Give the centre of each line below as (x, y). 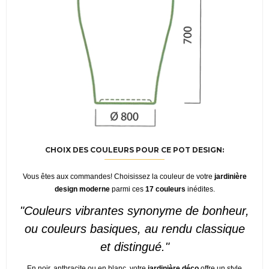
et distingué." (134, 246)
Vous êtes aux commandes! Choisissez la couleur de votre (118, 177)
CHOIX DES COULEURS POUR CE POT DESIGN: (134, 150)
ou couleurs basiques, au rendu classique (134, 228)
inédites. (200, 189)
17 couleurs (165, 189)
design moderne (82, 189)
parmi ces (127, 189)
